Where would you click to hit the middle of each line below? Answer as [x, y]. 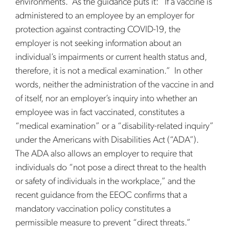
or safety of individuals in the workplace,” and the [105, 182]
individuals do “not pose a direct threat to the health [111, 168]
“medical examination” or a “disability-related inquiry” [114, 127]
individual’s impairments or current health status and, [111, 58]
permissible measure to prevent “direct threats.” [104, 223]
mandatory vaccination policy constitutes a [93, 209]
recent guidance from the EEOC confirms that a [101, 196]
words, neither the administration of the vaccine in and [114, 85]
